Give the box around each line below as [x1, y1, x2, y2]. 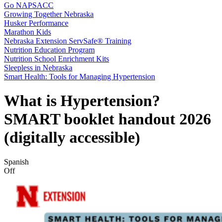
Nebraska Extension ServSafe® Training [4, 37, 131, 45]
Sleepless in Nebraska [4, 63, 72, 72]
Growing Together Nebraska [4, 10, 94, 18]
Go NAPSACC [4, 1, 54, 9]
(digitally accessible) [4, 128, 140, 147]
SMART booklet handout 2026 [4, 110, 211, 128]
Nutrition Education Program [4, 46, 95, 54]
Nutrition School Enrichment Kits [4, 55, 109, 63]
